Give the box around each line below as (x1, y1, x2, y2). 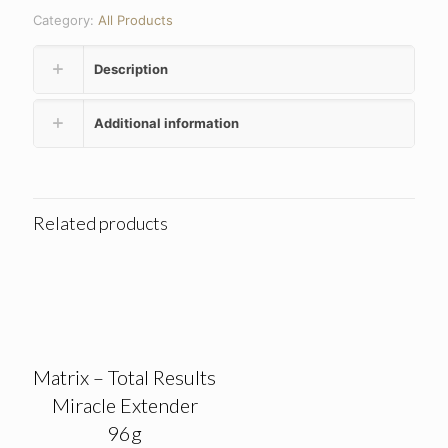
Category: (33, 12, 98, 28)
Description (94, 61, 168, 77)
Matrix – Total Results (33, 365, 217, 389)
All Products (98, 12, 173, 28)
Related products (33, 212, 168, 234)
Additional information (94, 115, 239, 131)
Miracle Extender (51, 393, 198, 417)
